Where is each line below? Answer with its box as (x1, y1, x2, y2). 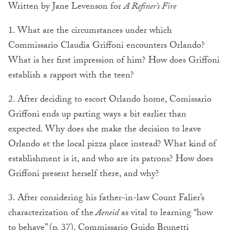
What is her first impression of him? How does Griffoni (8, 53, 220, 69)
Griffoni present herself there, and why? (8, 166, 159, 183)
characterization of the (8, 205, 93, 222)
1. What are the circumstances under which (8, 23, 172, 40)
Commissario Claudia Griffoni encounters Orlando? (8, 38, 205, 54)
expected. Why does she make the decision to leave (8, 122, 201, 138)
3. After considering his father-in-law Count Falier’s (8, 190, 204, 207)
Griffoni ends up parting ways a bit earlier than (8, 107, 186, 123)
